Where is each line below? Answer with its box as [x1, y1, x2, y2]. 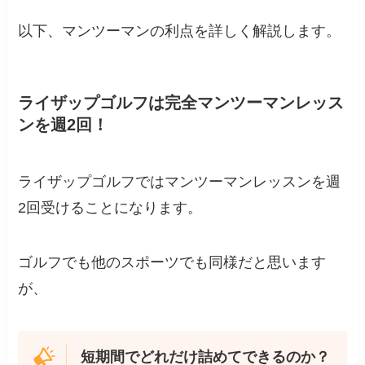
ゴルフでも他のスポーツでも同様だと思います [18, 254, 327, 271]
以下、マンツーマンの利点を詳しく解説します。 [18, 22, 341, 39]
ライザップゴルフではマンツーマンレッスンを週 [18, 173, 341, 190]
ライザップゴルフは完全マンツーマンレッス [18, 94, 345, 112]
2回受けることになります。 [18, 199, 203, 216]
